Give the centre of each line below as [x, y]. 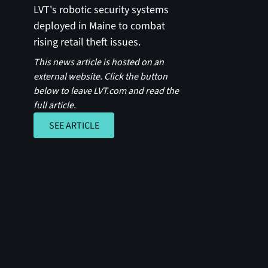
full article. [55, 106]
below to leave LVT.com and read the [106, 91]
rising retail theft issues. [87, 42]
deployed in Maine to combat [100, 26]
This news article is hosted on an [99, 63]
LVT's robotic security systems [101, 10]
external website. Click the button [101, 77]
